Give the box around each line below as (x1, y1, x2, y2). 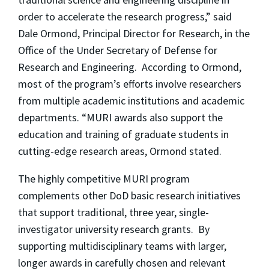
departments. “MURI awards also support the (18, 110, 223, 125)
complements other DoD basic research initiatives (18, 189, 241, 203)
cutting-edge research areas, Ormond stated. (18, 144, 222, 159)
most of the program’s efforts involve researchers (18, 77, 241, 91)
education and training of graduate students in (18, 127, 229, 142)
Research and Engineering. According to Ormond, (18, 60, 241, 74)
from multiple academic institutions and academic (18, 94, 244, 108)
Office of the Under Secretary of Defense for (18, 43, 217, 58)
